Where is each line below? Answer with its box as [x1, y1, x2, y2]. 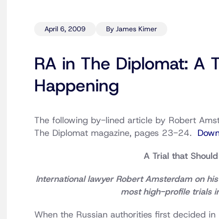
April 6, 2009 [44, 24, 86, 34]
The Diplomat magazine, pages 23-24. [34, 128, 197, 139]
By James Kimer [106, 24, 157, 34]
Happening [34, 75, 119, 97]
